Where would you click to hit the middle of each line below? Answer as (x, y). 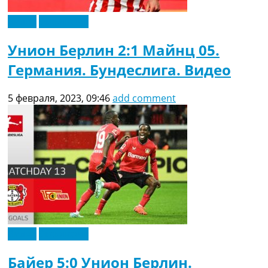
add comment (144, 98)
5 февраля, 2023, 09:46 (59, 98)
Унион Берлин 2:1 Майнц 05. (114, 50)
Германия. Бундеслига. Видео (119, 69)
